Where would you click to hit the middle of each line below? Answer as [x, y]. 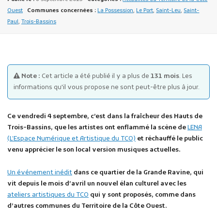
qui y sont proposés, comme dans [142, 195]
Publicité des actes [85, 83]
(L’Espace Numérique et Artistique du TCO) [71, 139]
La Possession [116, 11]
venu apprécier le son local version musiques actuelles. [94, 150]
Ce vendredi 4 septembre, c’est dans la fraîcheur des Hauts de [105, 116]
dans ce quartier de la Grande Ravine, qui [138, 172]
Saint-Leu [169, 11]
